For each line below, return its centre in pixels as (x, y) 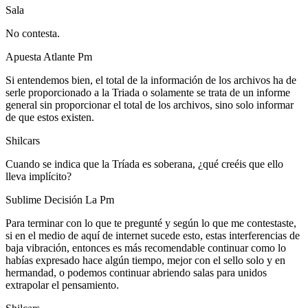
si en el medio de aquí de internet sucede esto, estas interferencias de (153, 235)
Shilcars (23, 140)
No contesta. (33, 33)
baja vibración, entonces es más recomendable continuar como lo (146, 247)
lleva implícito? (38, 176)
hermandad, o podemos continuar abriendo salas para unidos (136, 272)
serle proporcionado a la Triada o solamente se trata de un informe (148, 92)
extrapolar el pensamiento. (62, 285)
